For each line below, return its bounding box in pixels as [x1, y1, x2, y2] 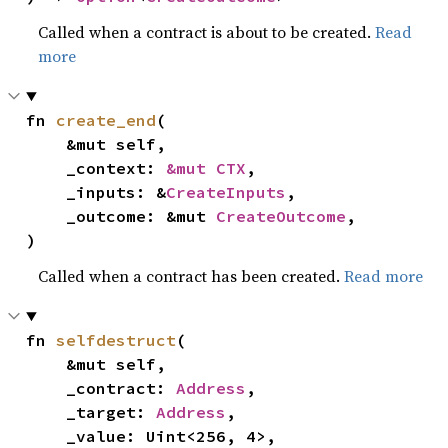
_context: [66, 158, 167, 178]
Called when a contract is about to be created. [38, 21, 376, 43]
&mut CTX [166, 158, 247, 178]
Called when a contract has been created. [38, 265, 345, 287]
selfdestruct [56, 330, 177, 350]
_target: [66, 402, 157, 422]
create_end [56, 110, 157, 130]
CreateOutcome [216, 206, 347, 226]
